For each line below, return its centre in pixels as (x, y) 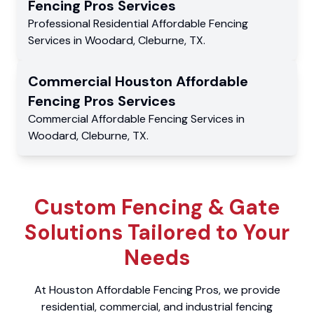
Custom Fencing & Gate (157, 207)
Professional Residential (90, 23)
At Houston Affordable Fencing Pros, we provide (157, 289)
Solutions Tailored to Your (157, 232)
